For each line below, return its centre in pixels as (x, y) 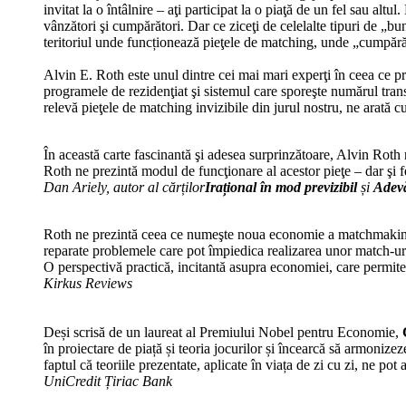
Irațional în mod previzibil (283, 187)
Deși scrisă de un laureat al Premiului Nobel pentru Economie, (223, 332)
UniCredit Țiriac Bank (108, 381)
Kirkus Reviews (88, 283)
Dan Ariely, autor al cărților (124, 187)
